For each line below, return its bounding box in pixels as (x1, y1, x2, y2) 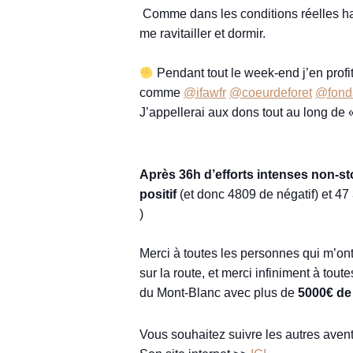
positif (139, 186, 176, 201)
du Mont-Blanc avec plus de (139, 284, 298, 299)
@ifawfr (184, 85, 226, 100)
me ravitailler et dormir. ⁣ (139, 26, 269, 41)
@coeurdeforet (229, 85, 312, 100)
